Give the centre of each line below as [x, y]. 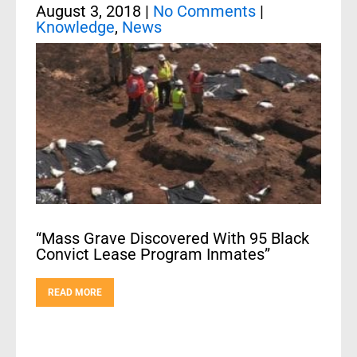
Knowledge [75, 27]
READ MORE [75, 292]
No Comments [204, 11]
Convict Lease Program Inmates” [153, 254]
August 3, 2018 [88, 11]
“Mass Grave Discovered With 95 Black [173, 238]
